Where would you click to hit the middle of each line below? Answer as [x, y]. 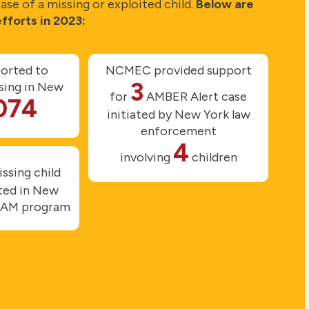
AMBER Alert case [197, 96]
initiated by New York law [178, 114]
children [213, 157]
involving [146, 157]
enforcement [178, 131]
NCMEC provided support [178, 70]
